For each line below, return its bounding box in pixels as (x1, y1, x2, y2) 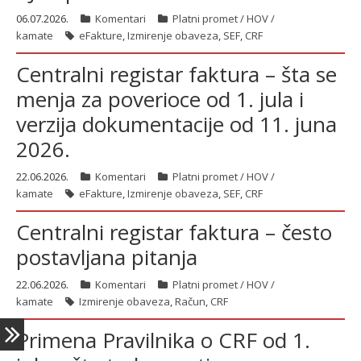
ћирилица (32, 46, 106, 65)
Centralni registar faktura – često (16, 218, 332, 247)
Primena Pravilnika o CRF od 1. (16, 326, 310, 355)
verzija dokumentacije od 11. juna (16, 110, 337, 139)
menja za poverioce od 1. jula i (16, 85, 304, 114)
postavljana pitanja (16, 243, 197, 272)
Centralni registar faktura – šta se (16, 60, 337, 89)
